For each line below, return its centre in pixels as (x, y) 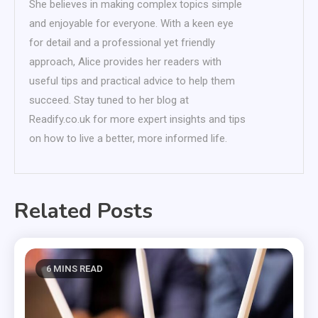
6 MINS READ (75, 269)
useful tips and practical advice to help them (132, 81)
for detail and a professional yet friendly (122, 43)
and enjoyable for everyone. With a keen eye (131, 24)
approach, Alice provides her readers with (125, 62)
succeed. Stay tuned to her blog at (109, 100)
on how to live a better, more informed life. (128, 139)
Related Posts (83, 212)
